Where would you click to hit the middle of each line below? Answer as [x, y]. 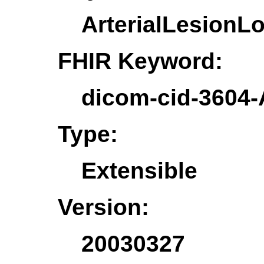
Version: [103, 207]
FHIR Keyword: [140, 61]
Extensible [139, 170]
